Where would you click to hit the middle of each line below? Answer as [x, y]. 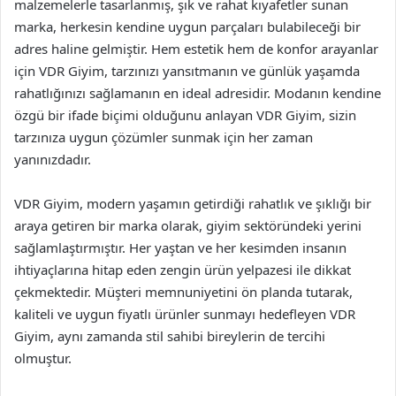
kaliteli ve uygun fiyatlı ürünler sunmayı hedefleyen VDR [185, 314]
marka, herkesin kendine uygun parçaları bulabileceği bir [187, 27]
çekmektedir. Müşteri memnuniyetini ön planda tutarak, [183, 292]
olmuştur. [43, 358]
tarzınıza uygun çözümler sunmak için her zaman [164, 137]
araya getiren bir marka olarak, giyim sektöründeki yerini [188, 225]
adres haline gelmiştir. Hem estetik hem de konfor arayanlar [196, 49]
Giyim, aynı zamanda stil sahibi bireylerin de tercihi [170, 336]
